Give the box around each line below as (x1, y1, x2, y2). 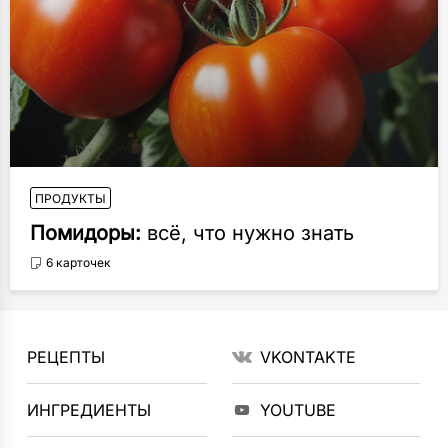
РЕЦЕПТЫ (27, 347, 106, 367)
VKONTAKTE (259, 347, 356, 367)
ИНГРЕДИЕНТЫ (27, 400, 152, 420)
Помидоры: (30, 221, 141, 245)
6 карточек (46, 255, 111, 270)
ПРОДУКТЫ (35, 191, 106, 206)
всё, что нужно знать (141, 221, 354, 245)
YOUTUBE (259, 400, 336, 420)
